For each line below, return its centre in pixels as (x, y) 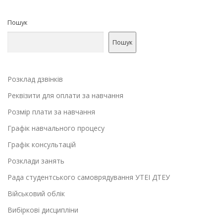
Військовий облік (36, 194)
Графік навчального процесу (56, 128)
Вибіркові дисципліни (43, 210)
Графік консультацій (42, 145)
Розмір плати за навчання (51, 112)
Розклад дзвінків (35, 79)
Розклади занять (36, 161)
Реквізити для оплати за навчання (65, 96)
